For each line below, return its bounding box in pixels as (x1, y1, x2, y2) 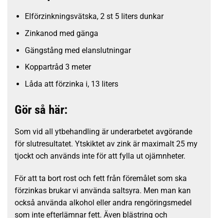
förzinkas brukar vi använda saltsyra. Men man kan (15, 185, 191, 195)
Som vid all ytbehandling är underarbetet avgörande (15, 127, 192, 137)
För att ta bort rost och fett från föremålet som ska (15, 173, 187, 183)
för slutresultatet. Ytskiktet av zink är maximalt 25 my (15, 139, 198, 149)
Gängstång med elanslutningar (24, 45, 131, 55)
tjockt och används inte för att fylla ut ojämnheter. (15, 151, 185, 161)
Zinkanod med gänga (24, 28, 98, 38)
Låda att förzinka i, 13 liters (24, 79, 118, 89)
